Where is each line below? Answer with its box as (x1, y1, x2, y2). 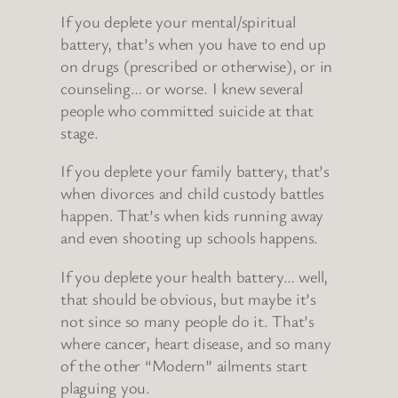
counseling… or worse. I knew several (60, 76, 303, 99)
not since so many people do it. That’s (60, 309, 314, 331)
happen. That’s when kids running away (60, 204, 324, 227)
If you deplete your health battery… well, (60, 265, 329, 287)
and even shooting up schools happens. (60, 227, 319, 249)
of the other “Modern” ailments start (60, 354, 307, 376)
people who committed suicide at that (60, 99, 314, 121)
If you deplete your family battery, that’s (60, 160, 330, 182)
